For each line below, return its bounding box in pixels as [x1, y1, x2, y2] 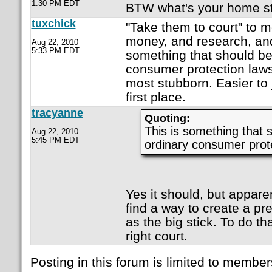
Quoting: [144, 112, 190, 125]
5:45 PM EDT [31, 135, 80, 145]
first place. [125, 90, 186, 104]
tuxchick [31, 18, 76, 30]
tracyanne [31, 107, 83, 120]
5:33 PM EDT [31, 46, 80, 56]
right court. [125, 228, 188, 243]
